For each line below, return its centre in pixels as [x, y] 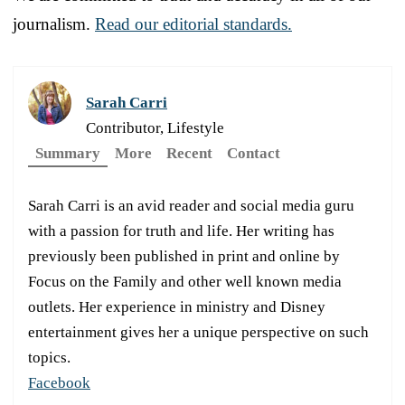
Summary [68, 153]
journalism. [54, 24]
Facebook [59, 382]
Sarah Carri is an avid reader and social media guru [191, 205]
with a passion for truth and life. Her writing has [181, 231]
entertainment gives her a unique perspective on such [198, 332]
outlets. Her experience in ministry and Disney [177, 306]
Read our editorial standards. [193, 24]
